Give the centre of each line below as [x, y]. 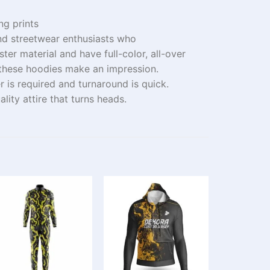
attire [35, 99]
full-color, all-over [145, 53]
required [38, 83]
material [38, 53]
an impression [124, 68]
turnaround [103, 83]
